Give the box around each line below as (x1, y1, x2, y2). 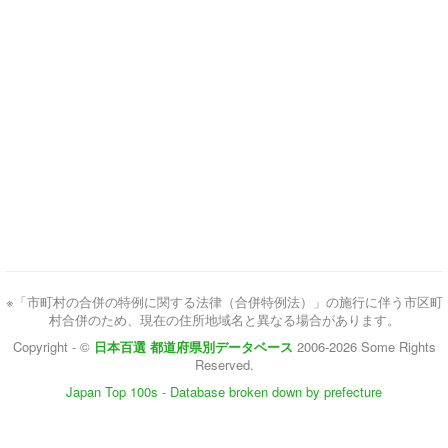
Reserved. (194, 355, 254, 374)
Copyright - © (12, 337, 94, 356)
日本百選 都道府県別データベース (93, 337, 293, 356)
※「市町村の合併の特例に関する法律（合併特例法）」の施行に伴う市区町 (5, 292, 443, 311)
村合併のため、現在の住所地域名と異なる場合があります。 (48, 310, 400, 329)
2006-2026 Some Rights (296, 337, 436, 356)
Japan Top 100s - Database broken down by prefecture (66, 382, 382, 401)
